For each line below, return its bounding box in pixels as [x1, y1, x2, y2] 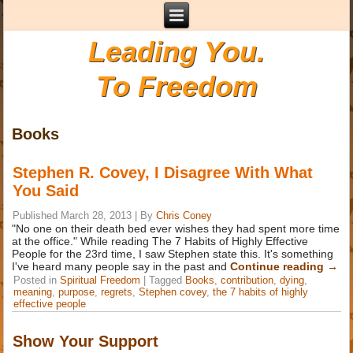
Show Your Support [13, 333, 159, 350]
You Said [13, 182, 80, 199]
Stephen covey [139, 286, 207, 298]
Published [13, 210, 58, 221]
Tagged [149, 274, 183, 286]
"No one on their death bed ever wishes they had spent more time [12, 222, 340, 235]
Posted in [13, 274, 58, 286]
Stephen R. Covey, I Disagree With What [13, 164, 314, 181]
